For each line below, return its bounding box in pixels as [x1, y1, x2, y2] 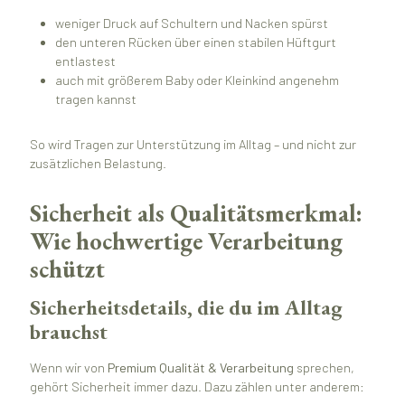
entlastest [55, 53, 117, 70]
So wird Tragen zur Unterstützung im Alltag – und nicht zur [29, 137, 356, 153]
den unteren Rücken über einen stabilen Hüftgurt [55, 34, 337, 51]
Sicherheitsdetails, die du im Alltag [29, 294, 343, 322]
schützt [29, 252, 105, 285]
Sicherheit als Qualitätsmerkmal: [29, 196, 363, 229]
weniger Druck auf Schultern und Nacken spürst [55, 15, 329, 32]
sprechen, [293, 359, 354, 375]
